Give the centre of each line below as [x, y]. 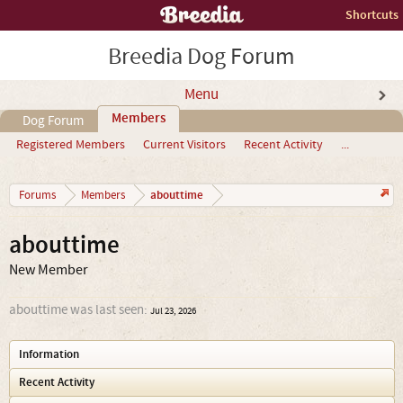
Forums [37, 195]
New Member [49, 270]
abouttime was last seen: [78, 310]
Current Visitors [184, 145]
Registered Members [71, 145]
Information [49, 354]
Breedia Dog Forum [201, 57]
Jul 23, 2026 [173, 311]
